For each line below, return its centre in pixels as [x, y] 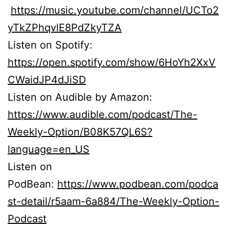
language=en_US [49, 149]
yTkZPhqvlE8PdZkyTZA [65, 27]
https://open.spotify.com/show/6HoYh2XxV [112, 62]
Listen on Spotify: [50, 45]
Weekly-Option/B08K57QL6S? [80, 132]
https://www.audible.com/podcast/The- [102, 114]
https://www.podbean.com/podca [138, 184]
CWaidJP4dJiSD [47, 79]
